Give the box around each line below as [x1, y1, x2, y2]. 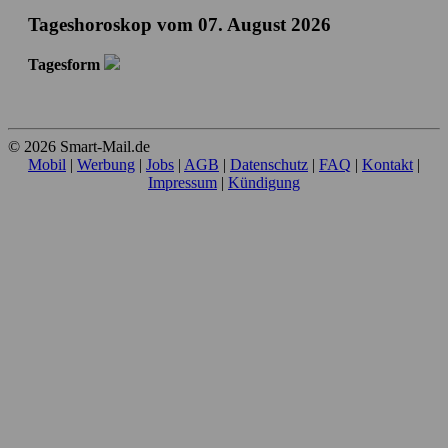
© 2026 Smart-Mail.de [8, 137, 150, 155]
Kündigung [228, 173, 300, 191]
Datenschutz [230, 155, 308, 173]
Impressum [148, 173, 217, 191]
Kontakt [362, 155, 413, 173]
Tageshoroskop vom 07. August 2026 [28, 13, 331, 35]
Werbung [77, 155, 135, 173]
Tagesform [28, 55, 100, 73]
